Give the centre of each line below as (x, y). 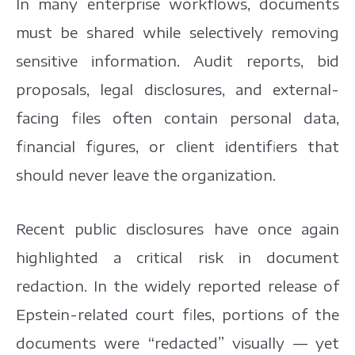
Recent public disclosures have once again (177, 228)
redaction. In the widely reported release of (177, 285)
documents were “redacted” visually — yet (177, 342)
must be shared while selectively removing (177, 32)
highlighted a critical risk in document (177, 257)
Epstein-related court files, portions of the (177, 314)
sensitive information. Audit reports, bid (177, 60)
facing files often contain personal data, (177, 117)
